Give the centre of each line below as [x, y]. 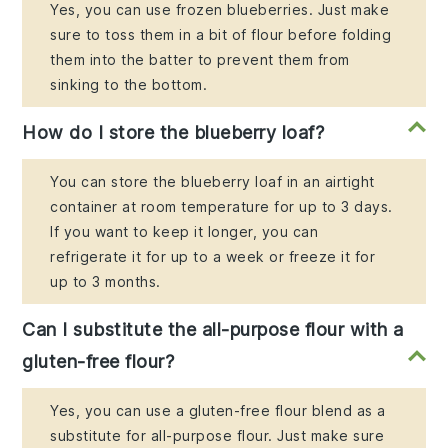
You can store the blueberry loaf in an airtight [212, 182]
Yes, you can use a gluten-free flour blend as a [218, 411]
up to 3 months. [105, 282]
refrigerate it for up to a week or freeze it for [213, 257]
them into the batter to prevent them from [200, 60]
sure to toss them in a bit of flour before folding [221, 35]
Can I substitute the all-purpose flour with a [213, 330]
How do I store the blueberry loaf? [173, 133]
